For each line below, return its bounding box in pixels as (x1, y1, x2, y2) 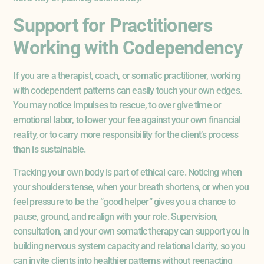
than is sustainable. (13, 143, 86, 155)
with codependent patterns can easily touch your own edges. (13, 84, 242, 96)
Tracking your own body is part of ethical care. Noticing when (13, 167, 242, 179)
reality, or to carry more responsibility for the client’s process (13, 128, 239, 140)
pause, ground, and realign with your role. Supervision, (13, 211, 218, 223)
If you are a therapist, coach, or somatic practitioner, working (13, 70, 240, 81)
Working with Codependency (13, 36, 243, 59)
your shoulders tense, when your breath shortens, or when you (13, 181, 249, 193)
